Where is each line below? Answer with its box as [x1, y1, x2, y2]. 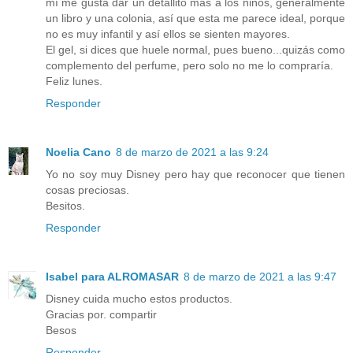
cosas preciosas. [46, 183, 129, 196]
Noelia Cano [46, 145, 111, 158]
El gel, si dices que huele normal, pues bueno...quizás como [46, 43, 345, 56]
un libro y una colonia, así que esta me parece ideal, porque [46, 11, 345, 24]
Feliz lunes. [46, 74, 102, 87]
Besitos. [46, 199, 85, 212]
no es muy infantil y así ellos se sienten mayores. [46, 27, 290, 40]
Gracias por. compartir [46, 307, 157, 321]
